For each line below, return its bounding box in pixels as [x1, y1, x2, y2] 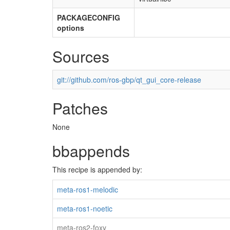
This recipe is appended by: [52, 164, 142, 175]
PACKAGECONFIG [57, 12, 120, 23]
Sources [52, 45, 109, 68]
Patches [52, 97, 108, 120]
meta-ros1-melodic [57, 184, 118, 195]
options [57, 23, 84, 33]
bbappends [52, 140, 130, 162]
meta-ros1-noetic [57, 203, 112, 214]
